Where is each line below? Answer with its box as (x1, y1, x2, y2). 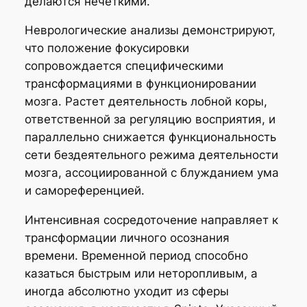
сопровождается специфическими (24, 59, 223, 73)
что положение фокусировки (24, 41, 189, 56)
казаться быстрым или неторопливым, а (24, 267, 258, 281)
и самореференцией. (24, 184, 145, 198)
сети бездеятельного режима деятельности (24, 148, 278, 162)
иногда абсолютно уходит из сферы (24, 284, 229, 299)
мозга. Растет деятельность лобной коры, (24, 95, 267, 109)
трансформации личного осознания (24, 231, 230, 245)
